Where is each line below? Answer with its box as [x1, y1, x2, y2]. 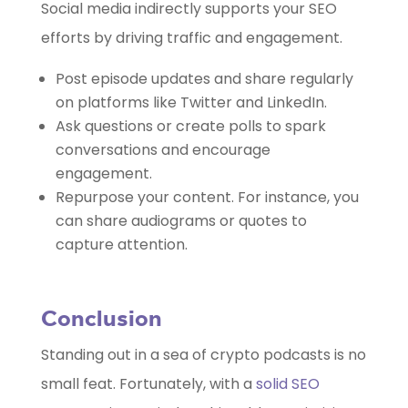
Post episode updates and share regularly [55, 68, 353, 90]
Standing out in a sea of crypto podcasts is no [40, 344, 366, 366]
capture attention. [55, 234, 188, 256]
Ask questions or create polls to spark [55, 116, 326, 138]
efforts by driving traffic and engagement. [40, 27, 342, 49]
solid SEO [255, 373, 320, 395]
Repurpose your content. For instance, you [55, 187, 359, 209]
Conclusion [40, 304, 162, 333]
